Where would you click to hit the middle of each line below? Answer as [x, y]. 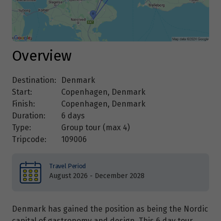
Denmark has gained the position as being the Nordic [110, 209]
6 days [73, 116]
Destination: [34, 80]
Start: [22, 92]
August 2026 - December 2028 [97, 176]
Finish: [23, 104]
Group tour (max [92, 128]
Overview [42, 56]
